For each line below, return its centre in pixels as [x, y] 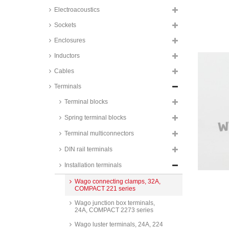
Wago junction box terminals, [115, 203]
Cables [64, 71]
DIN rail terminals [88, 149]
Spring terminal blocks [95, 118]
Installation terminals [93, 165]
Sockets [65, 25]
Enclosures [70, 40]
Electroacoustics [77, 10]
